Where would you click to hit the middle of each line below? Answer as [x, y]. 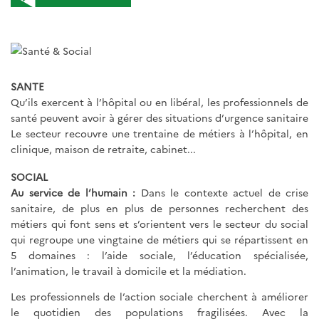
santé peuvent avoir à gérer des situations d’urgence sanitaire [159, 117]
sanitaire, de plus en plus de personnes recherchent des [159, 208]
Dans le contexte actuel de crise [224, 192]
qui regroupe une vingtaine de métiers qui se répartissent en [159, 239]
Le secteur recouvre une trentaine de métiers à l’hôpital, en [159, 133]
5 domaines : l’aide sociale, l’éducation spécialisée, [159, 255]
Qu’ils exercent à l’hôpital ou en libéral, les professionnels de [159, 101]
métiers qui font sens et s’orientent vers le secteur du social [159, 223]
